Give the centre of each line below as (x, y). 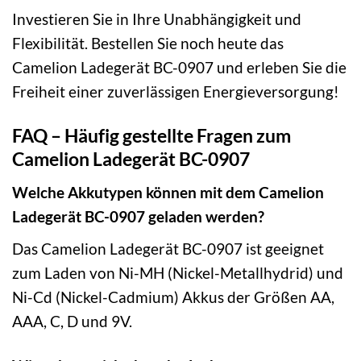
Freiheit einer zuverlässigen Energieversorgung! (176, 92)
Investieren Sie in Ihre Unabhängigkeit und (157, 19)
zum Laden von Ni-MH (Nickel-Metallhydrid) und (178, 272)
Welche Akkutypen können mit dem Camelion (168, 192)
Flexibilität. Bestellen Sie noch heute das (148, 44)
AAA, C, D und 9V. (72, 321)
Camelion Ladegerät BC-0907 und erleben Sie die (179, 68)
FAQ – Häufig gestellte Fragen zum (151, 136)
